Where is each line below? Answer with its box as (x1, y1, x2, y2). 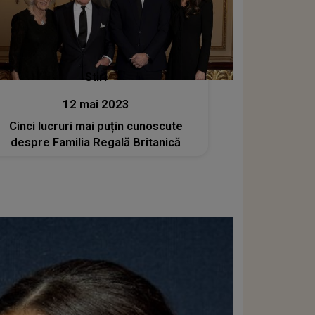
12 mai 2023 (62, 97, 129, 111)
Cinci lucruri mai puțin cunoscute (8, 119, 183, 133)
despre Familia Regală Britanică (11, 135, 181, 149)
